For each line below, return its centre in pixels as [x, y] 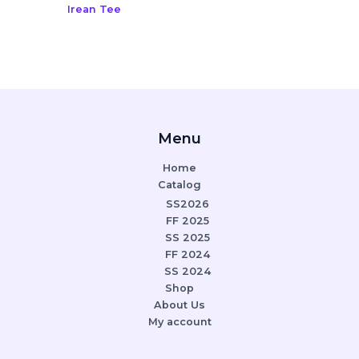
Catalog [179, 184]
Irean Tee [94, 9]
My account [179, 322]
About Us [179, 305]
